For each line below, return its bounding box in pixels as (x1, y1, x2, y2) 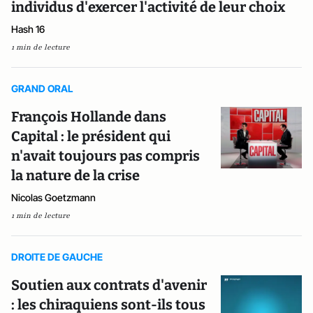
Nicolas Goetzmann (11, 191, 96, 203)
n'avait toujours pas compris (11, 147, 200, 164)
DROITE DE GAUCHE (11, 250, 103, 263)
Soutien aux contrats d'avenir (11, 276, 207, 293)
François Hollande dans (11, 108, 166, 125)
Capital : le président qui (11, 127, 170, 145)
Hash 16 (11, 22, 45, 35)
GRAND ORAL (11, 82, 73, 94)
